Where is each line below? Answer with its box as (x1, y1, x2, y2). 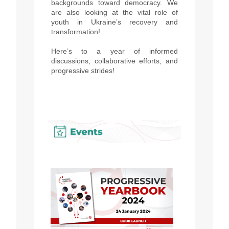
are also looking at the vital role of (51, 8, 178, 17)
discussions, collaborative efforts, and (51, 57, 178, 65)
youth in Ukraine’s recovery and (51, 18, 178, 27)
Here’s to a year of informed (51, 47, 178, 56)
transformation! (51, 28, 100, 36)
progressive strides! (51, 66, 114, 75)
